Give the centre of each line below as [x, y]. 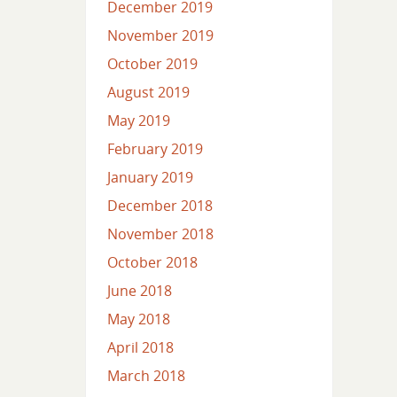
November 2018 [160, 234]
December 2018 [160, 206]
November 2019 [160, 36]
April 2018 [140, 348]
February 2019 [155, 149]
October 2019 [152, 64]
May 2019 [138, 121]
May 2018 [138, 319]
